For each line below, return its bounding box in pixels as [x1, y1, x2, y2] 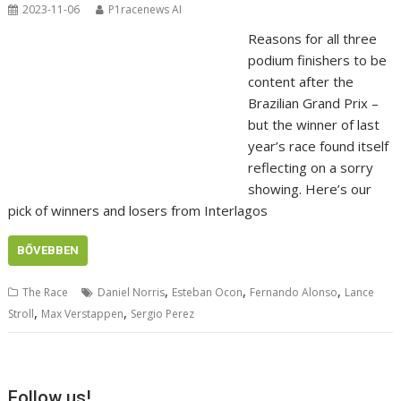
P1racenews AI [108, 2, 183, 18]
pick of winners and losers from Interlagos [8, 201, 269, 220]
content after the [247, 73, 354, 91]
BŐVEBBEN [17, 243, 80, 258]
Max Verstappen [41, 306, 124, 322]
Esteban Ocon [172, 285, 243, 301]
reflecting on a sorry [247, 158, 373, 177]
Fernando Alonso [250, 285, 338, 301]
